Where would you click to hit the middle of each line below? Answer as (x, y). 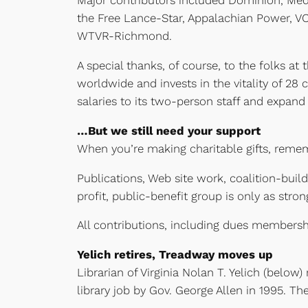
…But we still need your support (169, 130)
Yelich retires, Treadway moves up (175, 255)
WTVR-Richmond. (124, 36)
